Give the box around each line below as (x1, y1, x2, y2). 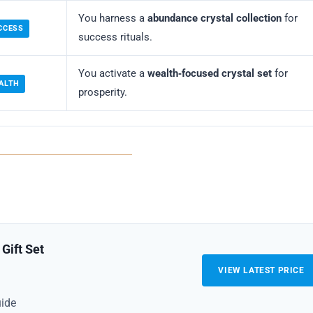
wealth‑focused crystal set (147, 67, 272, 80)
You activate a (78, 67, 147, 80)
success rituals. (78, 31, 152, 44)
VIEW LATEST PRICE (218, 265, 305, 275)
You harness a (78, 12, 147, 25)
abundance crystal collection (147, 12, 282, 25)
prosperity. (78, 86, 127, 99)
